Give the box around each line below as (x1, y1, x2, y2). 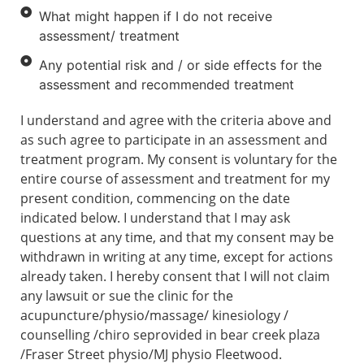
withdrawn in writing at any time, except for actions (20, 247, 333, 266)
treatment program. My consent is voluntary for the (20, 149, 337, 168)
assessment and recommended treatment (38, 76, 294, 93)
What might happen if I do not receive (38, 7, 272, 24)
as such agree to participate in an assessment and (20, 130, 327, 149)
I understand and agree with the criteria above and (20, 110, 331, 129)
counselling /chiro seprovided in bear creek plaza (20, 325, 320, 344)
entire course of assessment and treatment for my (20, 169, 330, 188)
